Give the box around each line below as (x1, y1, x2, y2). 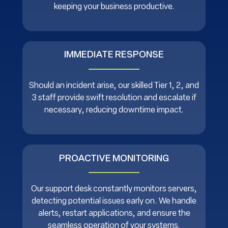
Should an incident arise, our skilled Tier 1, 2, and (29, 81, 199, 90)
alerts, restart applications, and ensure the (38, 209, 190, 218)
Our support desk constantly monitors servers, (31, 185, 197, 193)
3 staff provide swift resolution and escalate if (32, 94, 196, 102)
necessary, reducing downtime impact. (44, 106, 184, 115)
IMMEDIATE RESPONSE (64, 50, 164, 61)
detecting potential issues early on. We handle (32, 197, 196, 206)
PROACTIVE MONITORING (59, 154, 169, 164)
